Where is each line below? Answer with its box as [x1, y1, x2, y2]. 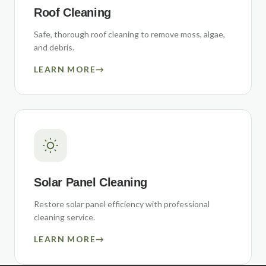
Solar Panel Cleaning [34, 176, 147, 189]
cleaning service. [34, 212, 95, 222]
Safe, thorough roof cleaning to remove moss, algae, [34, 29, 225, 39]
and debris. [34, 42, 74, 52]
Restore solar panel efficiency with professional [34, 199, 210, 209]
